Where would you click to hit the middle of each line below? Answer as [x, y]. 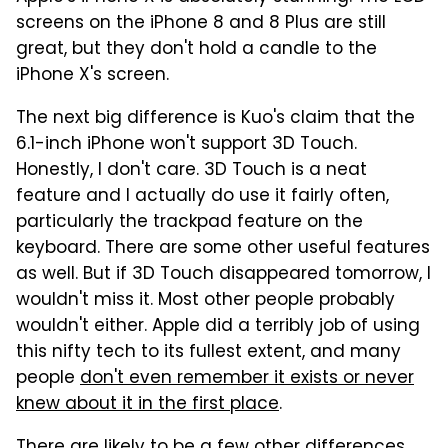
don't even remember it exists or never [247, 378]
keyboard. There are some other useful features [223, 248]
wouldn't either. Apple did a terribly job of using [218, 326]
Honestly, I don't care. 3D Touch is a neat [191, 170]
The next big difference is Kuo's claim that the [215, 118]
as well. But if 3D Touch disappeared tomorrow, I [223, 274]
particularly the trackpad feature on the [189, 222]
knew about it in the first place [147, 404]
